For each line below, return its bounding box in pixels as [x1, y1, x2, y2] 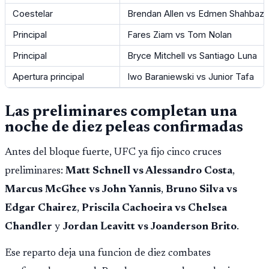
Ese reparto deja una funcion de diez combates [5, 248, 211, 259]
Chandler [5, 221, 52, 232]
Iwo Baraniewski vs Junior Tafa [127, 71, 254, 83]
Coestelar [13, 8, 53, 20]
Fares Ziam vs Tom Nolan [127, 29, 232, 41]
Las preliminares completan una [5, 104, 237, 120]
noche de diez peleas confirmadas [5, 119, 243, 136]
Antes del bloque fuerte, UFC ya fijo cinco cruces [5, 147, 222, 158]
